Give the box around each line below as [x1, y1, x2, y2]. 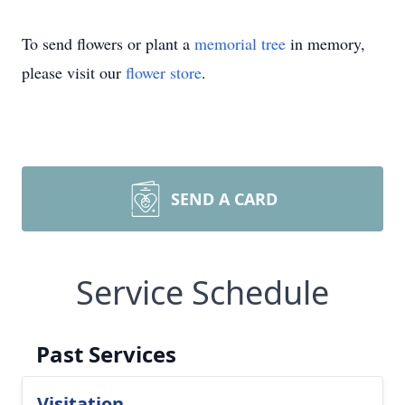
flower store [126, 61, 202, 83]
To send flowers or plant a [22, 33, 194, 54]
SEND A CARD [171, 188, 278, 210]
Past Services [36, 339, 176, 369]
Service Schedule [76, 270, 329, 315]
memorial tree [194, 33, 286, 54]
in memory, [286, 33, 365, 54]
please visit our [22, 61, 126, 83]
